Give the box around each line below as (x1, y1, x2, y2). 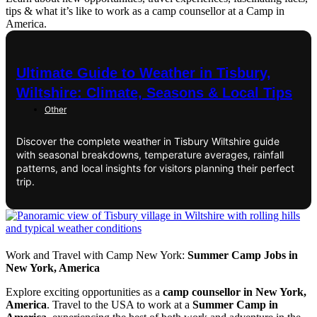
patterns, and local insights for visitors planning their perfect (16, 161, 294, 174)
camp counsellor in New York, (163, 285, 306, 298)
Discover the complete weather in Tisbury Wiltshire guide (16, 134, 279, 147)
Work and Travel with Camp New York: (6, 248, 188, 261)
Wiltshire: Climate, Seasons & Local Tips (16, 85, 292, 101)
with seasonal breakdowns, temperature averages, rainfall (16, 148, 284, 161)
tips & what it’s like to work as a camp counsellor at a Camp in (6, 4, 284, 17)
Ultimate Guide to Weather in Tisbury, (16, 65, 271, 81)
